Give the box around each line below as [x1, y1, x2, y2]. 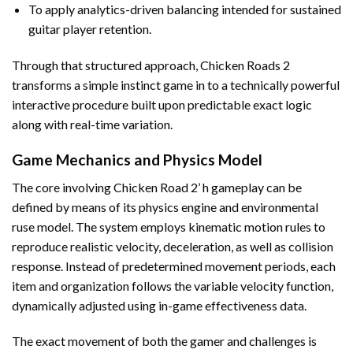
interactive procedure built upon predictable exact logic [12, 97, 312, 113]
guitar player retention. [28, 21, 151, 37]
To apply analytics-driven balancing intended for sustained [28, 2, 341, 17]
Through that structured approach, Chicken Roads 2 [12, 58, 290, 73]
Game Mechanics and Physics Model [12, 150, 262, 169]
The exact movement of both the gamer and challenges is [12, 333, 317, 349]
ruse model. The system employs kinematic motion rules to [12, 218, 325, 234]
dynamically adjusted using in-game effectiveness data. [12, 297, 307, 313]
